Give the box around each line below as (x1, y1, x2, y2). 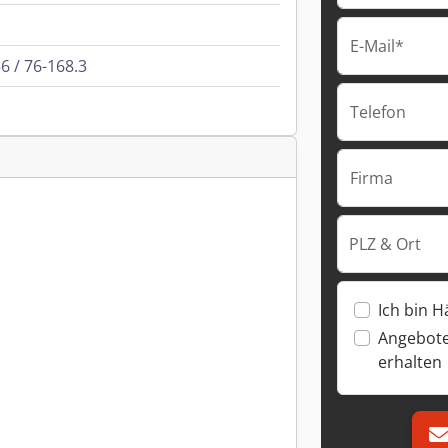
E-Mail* (350, 35, 404, 57)
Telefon (350, 101, 406, 123)
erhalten (378, 351, 442, 373)
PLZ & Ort (349, 233, 421, 255)
